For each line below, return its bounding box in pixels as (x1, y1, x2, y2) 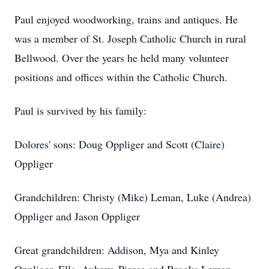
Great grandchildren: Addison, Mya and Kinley (14, 243, 219, 257)
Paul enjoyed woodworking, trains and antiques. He (14, 12, 238, 26)
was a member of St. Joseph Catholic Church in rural (14, 31, 246, 46)
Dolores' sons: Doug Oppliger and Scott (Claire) (14, 137, 225, 151)
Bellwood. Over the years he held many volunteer (14, 50, 229, 65)
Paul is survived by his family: (14, 103, 147, 118)
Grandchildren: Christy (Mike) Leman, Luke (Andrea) (14, 190, 251, 204)
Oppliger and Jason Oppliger (14, 209, 140, 223)
